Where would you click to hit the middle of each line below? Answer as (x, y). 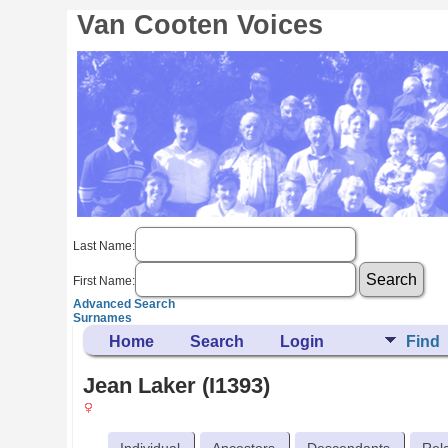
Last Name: (104, 245)
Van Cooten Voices (200, 25)
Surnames (103, 318)
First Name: (104, 280)
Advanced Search (124, 304)
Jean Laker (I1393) (177, 385)
